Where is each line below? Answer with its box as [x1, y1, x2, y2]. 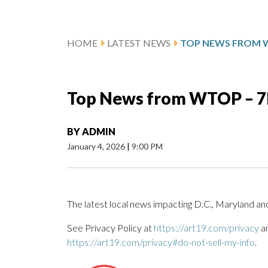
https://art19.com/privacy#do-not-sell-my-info [67, 236, 255, 248]
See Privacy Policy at [67, 222, 154, 234]
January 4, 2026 [67, 141, 127, 152]
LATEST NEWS [107, 37, 170, 49]
